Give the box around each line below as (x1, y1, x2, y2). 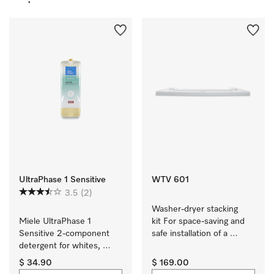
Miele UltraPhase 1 (19, 217, 91, 226)
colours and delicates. (19, 254, 103, 262)
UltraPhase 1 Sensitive (19, 176, 106, 184)
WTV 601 (152, 176, 189, 184)
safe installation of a (152, 229, 228, 238)
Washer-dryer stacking (152, 205, 238, 213)
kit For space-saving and (152, 217, 245, 226)
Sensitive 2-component (19, 229, 109, 238)
